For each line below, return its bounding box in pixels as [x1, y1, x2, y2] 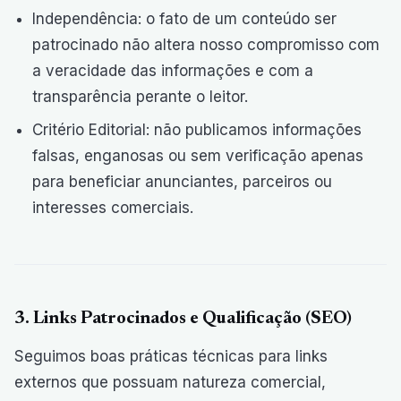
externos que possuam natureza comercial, [14, 373, 326, 391]
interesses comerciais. [32, 199, 193, 217]
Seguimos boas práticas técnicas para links [14, 347, 328, 365]
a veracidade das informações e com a [32, 62, 313, 80]
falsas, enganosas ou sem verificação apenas [32, 147, 363, 165]
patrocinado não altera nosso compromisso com [32, 36, 380, 54]
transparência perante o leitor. [32, 88, 248, 106]
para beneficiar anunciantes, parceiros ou [32, 173, 332, 191]
